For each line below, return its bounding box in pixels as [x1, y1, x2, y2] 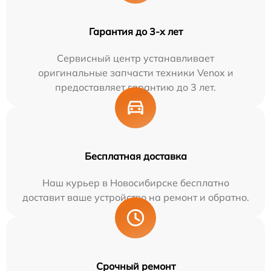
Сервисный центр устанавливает [57, 52, 214, 64]
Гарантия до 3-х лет [88, 25, 183, 38]
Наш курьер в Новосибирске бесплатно [42, 177, 229, 189]
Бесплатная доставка [84, 150, 187, 162]
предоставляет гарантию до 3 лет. [55, 81, 216, 93]
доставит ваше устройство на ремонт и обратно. [22, 191, 249, 203]
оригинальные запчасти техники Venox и [38, 67, 233, 79]
